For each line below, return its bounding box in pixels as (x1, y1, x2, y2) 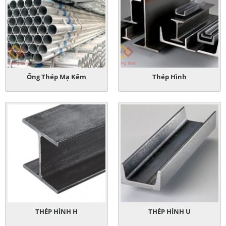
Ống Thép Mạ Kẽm (27, 72, 86, 81)
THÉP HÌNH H (35, 206, 78, 216)
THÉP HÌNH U (148, 206, 191, 216)
